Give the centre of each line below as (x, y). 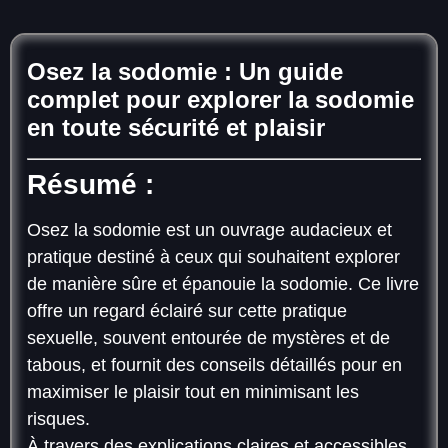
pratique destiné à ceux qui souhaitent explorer (213, 257)
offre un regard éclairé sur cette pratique (187, 311)
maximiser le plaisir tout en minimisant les (193, 392)
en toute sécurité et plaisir (176, 127)
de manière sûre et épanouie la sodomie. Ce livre (223, 284)
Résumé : (90, 184)
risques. (58, 419)
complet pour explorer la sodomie (220, 99)
